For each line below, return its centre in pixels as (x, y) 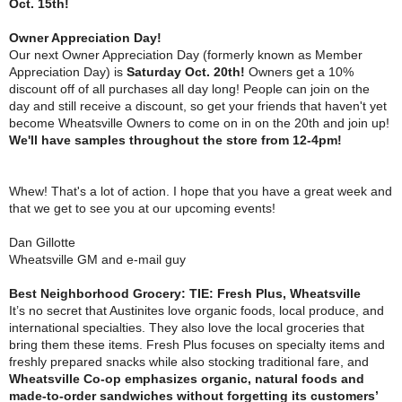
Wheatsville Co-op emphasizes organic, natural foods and (187, 379)
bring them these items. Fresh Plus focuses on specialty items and (197, 345)
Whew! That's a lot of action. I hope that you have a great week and (201, 191)
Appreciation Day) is (68, 72)
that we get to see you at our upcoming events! (142, 208)
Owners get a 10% (301, 72)
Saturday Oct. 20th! (188, 72)
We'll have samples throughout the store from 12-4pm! (175, 140)
